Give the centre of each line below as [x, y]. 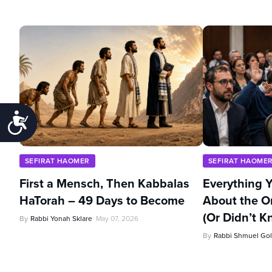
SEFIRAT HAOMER [57, 161]
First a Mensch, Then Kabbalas [104, 183]
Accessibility [66, 118]
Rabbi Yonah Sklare [61, 218]
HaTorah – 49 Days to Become [102, 200]
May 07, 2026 [117, 218]
